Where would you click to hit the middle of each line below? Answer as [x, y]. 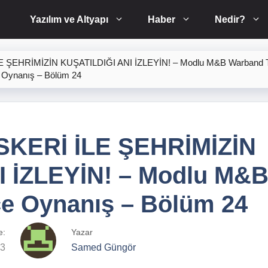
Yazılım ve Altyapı [69, 19]
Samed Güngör [103, 248]
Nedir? [230, 19]
